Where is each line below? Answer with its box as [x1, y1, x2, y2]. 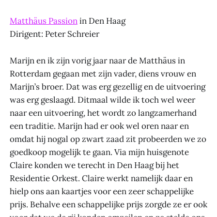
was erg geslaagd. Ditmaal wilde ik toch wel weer [10, 94, 195, 105]
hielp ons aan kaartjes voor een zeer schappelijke [10, 186, 194, 197]
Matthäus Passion [10, 15, 77, 27]
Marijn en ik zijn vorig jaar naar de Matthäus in [10, 55, 185, 66]
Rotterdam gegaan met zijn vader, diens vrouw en [10, 68, 196, 79]
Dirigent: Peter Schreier [10, 29, 99, 40]
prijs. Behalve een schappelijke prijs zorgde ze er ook [10, 199, 207, 210]
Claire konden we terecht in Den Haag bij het [10, 159, 179, 170]
